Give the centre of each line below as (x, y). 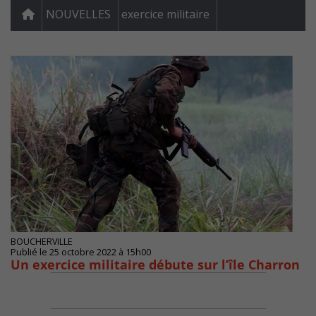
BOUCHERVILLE (42, 242)
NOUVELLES (78, 14)
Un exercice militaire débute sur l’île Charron (155, 265)
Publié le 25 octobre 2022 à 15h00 (81, 253)
